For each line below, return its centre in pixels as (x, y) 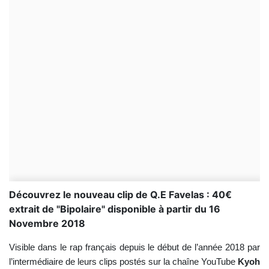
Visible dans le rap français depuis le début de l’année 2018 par (134, 247)
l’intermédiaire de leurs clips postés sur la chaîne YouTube (123, 262)
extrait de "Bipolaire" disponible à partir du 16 (115, 209)
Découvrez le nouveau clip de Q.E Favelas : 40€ (120, 195)
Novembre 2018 (47, 223)
